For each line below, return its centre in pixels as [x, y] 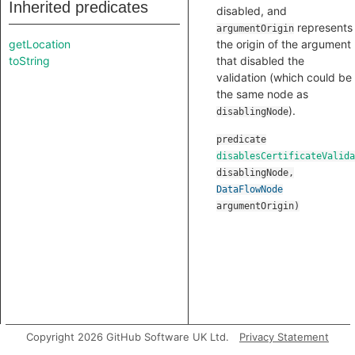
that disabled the [260, 61]
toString [29, 61]
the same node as [262, 94]
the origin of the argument [284, 44]
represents [323, 27]
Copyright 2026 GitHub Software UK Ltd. [128, 337]
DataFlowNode [250, 189]
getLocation [40, 44]
